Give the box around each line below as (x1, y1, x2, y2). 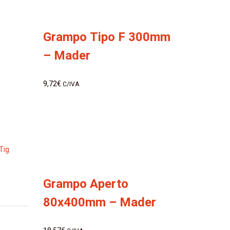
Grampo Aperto (43, 175, 128, 193)
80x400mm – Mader (43, 194, 156, 212)
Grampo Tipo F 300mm (43, 28, 170, 46)
